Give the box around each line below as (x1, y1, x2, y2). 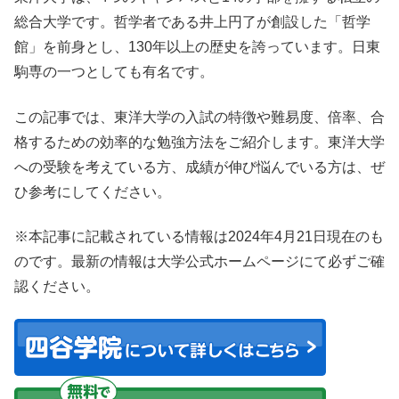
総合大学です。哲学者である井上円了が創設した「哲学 (14, 14, 370, 30)
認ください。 (14, 278, 100, 294)
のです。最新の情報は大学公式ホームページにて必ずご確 (14, 253, 385, 269)
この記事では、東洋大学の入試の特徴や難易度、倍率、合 (14, 109, 385, 125)
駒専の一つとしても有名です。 (14, 64, 214, 80)
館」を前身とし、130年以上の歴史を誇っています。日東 (14, 39, 380, 55)
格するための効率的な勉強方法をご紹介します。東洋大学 (14, 134, 385, 150)
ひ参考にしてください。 (14, 183, 171, 199)
